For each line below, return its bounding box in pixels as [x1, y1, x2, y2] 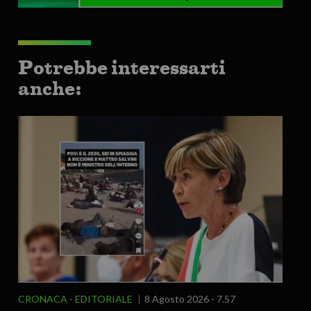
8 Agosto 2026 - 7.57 [144, 293, 235, 305]
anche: [17, 77, 82, 100]
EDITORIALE [74, 293, 133, 305]
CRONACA [17, 293, 67, 305]
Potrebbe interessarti [17, 56, 226, 79]
